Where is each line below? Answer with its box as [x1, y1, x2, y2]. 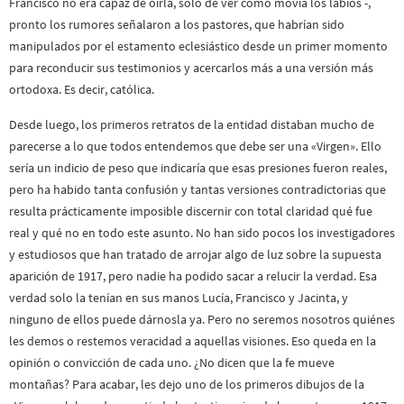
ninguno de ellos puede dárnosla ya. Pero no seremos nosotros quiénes [9, 310, 395, 327]
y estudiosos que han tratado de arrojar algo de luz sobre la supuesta [9, 245, 381, 262]
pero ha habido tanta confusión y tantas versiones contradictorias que [9, 180, 386, 197]
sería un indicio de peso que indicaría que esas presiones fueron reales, [9, 159, 387, 176]
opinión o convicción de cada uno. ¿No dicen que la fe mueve [9, 353, 335, 371]
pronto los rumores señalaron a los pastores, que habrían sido [9, 16, 344, 33]
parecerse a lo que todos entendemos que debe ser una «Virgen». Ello [9, 137, 381, 154]
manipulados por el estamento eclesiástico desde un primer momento [9, 38, 388, 55]
